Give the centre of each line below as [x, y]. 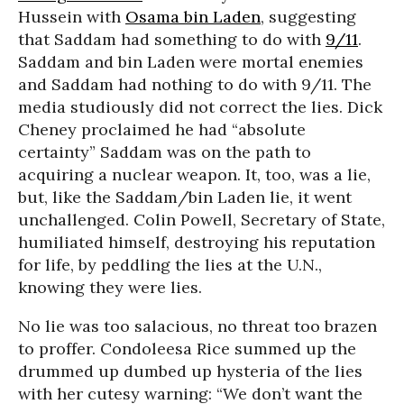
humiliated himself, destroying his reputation [197, 242]
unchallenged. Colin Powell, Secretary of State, [202, 220]
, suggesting [308, 17]
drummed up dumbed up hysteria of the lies [190, 371]
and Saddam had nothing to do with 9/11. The [195, 84]
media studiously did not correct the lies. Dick [200, 107]
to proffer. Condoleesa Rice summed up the [187, 349]
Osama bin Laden [193, 17]
